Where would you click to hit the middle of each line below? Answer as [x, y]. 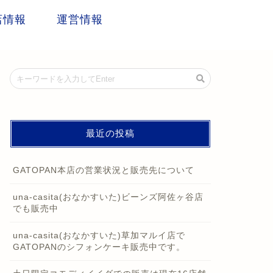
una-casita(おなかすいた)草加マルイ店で [99, 236]
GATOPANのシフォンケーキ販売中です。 [99, 247]
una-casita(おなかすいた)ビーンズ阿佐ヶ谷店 [108, 197]
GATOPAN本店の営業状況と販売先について [103, 171]
